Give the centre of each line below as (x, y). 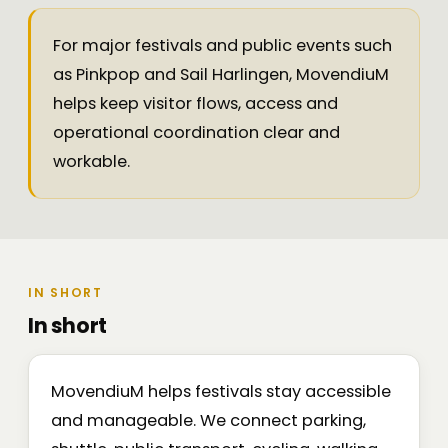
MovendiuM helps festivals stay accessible (221, 392)
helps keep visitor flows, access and (195, 104)
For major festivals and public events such (222, 46)
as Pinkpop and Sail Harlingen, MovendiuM (221, 75)
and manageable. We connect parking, (208, 421)
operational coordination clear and (196, 133)
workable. (91, 162)
